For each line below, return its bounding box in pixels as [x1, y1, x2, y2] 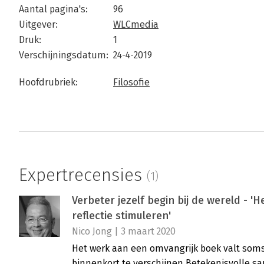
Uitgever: [19, 19, 58, 30]
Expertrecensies [19, 164, 147, 186]
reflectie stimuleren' [72, 209, 171, 223]
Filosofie [113, 77, 150, 88]
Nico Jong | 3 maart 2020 [72, 226, 176, 237]
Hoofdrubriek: [19, 77, 78, 88]
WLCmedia [113, 19, 159, 30]
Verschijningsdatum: [19, 49, 108, 61]
